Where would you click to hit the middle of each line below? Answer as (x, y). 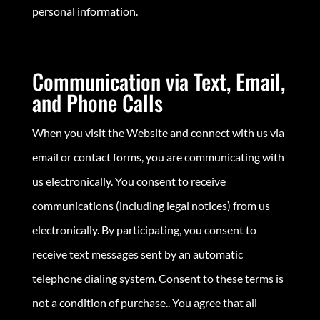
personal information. (85, 11)
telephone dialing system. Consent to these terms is (157, 278)
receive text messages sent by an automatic (137, 254)
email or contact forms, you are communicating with (158, 156)
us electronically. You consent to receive (129, 181)
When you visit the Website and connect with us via (158, 132)
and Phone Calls (97, 102)
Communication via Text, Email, (158, 81)
